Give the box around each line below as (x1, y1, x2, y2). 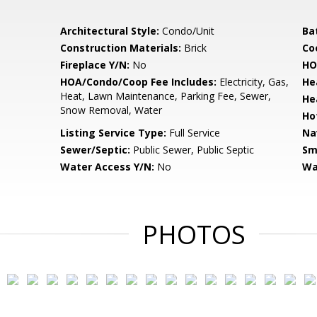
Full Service (166, 126, 221, 139)
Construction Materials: (60, 41, 182, 54)
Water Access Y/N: (60, 160, 155, 173)
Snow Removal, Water (60, 103, 163, 117)
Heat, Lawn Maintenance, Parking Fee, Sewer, (60, 89, 272, 103)
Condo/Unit (159, 24, 215, 38)
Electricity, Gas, (217, 75, 289, 88)
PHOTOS (142, 217, 246, 252)
